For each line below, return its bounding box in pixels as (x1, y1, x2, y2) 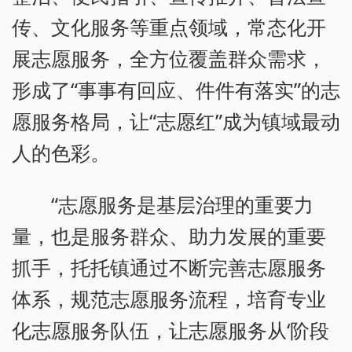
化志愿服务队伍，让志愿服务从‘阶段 (12, 317, 329, 344)
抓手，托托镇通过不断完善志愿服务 (12, 254, 326, 281)
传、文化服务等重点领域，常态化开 (12, 13, 326, 41)
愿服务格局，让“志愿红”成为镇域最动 (12, 108, 340, 135)
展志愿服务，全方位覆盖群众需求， (12, 45, 326, 72)
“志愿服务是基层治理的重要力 (51, 191, 314, 218)
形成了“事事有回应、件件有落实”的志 (12, 76, 340, 104)
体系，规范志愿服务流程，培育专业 (12, 285, 326, 313)
